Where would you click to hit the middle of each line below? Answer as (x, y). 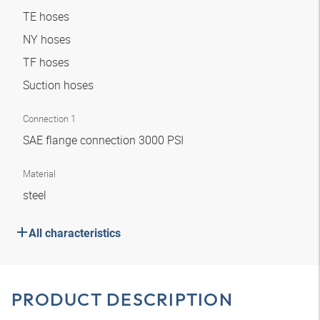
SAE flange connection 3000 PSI (105, 140)
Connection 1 (49, 119)
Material (39, 174)
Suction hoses (60, 85)
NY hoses (48, 39)
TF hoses (47, 62)
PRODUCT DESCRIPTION (122, 299)
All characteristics (75, 233)
